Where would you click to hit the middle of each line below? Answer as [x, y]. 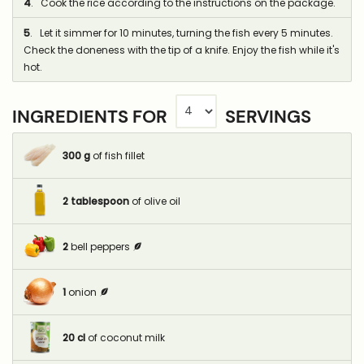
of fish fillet [118, 156]
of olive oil [156, 201]
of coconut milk [126, 338]
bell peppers [100, 247]
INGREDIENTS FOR [92, 117]
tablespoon [100, 201]
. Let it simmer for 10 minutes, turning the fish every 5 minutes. [181, 32]
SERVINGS [266, 117]
